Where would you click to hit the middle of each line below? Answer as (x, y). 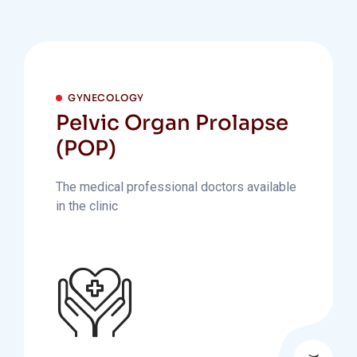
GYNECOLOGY (106, 98)
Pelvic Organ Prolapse (172, 123)
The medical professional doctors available (176, 187)
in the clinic (87, 206)
